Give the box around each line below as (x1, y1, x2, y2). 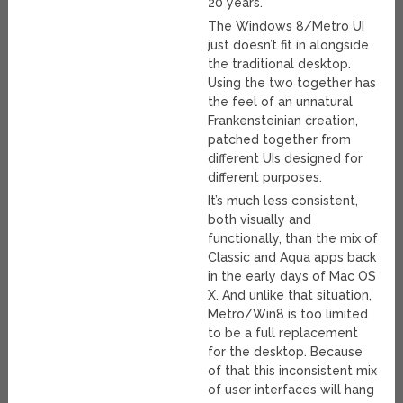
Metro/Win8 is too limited (208, 306, 369, 321)
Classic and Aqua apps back (208, 249, 377, 264)
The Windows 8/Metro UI (208, 18, 365, 33)
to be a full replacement (208, 325, 359, 340)
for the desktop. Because (208, 344, 363, 359)
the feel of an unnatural (208, 94, 354, 109)
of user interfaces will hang (208, 381, 375, 397)
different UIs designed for (208, 150, 363, 166)
